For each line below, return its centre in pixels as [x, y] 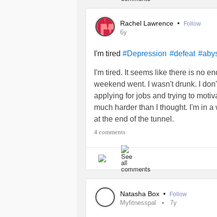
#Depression [145, 53]
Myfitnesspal [138, 202]
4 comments [110, 132]
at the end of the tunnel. [134, 119]
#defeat [182, 53]
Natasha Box [141, 194]
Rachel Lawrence [148, 23]
